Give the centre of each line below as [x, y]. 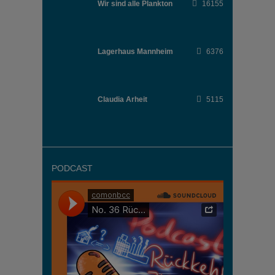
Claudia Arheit [122, 99]
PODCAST [72, 168]
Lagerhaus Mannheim [135, 52]
